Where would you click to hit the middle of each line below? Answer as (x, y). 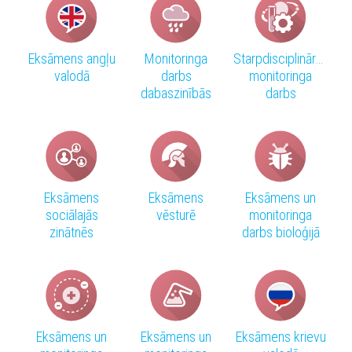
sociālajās (71, 215)
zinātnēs (71, 233)
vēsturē (176, 215)
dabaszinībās (176, 93)
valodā (71, 76)
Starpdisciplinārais (282, 59)
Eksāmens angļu (71, 59)
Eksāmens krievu (280, 337)
